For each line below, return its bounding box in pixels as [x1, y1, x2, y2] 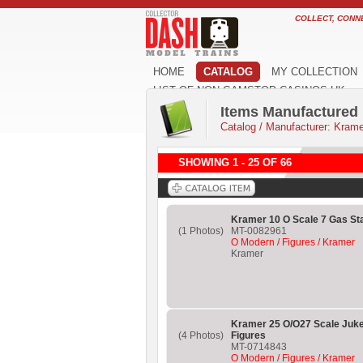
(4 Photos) [177, 330, 224, 341]
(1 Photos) [177, 225, 224, 237]
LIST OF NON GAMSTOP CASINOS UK [153, 84, 345, 96]
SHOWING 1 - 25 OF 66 [178, 156, 292, 169]
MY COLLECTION [271, 66, 357, 78]
